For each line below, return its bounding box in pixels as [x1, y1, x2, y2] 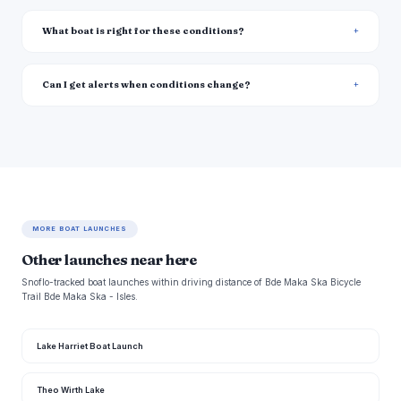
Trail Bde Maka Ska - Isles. [21, 291, 138, 302]
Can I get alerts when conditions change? [42, 79, 251, 90]
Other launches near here [21, 251, 198, 269]
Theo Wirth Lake [37, 385, 105, 395]
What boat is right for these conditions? [42, 25, 244, 37]
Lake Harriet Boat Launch [37, 341, 143, 351]
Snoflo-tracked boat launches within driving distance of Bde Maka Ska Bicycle [21, 277, 361, 287]
